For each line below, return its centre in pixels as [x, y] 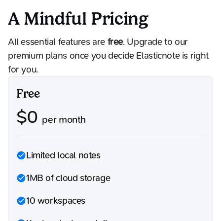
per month [62, 120]
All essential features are [58, 42]
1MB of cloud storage [68, 178]
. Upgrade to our [155, 42]
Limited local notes [63, 156]
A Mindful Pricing [78, 18]
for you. [23, 70]
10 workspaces [56, 201]
